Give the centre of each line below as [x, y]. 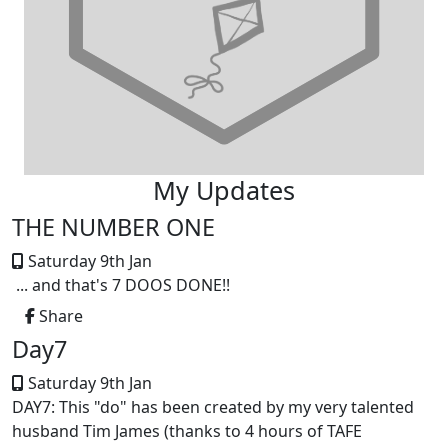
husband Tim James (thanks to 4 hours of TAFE [187, 430]
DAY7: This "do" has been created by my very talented [213, 406]
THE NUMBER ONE [113, 226]
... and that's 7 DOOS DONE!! [121, 284]
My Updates [224, 189]
